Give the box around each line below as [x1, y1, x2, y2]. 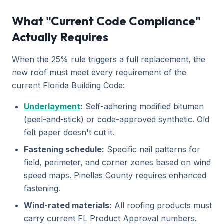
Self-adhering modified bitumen [83, 101, 204, 111]
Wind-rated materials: [24, 200, 112, 210]
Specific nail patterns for [104, 144, 200, 154]
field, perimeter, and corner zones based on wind [24, 157, 211, 167]
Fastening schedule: [24, 144, 104, 154]
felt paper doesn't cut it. [24, 127, 114, 137]
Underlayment [24, 101, 80, 111]
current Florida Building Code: [12, 80, 125, 90]
